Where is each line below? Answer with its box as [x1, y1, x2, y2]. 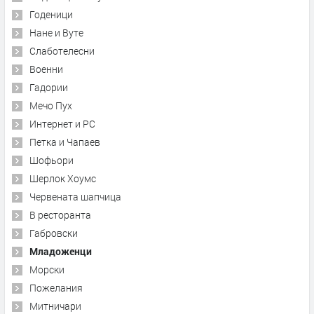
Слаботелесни [29, 44, 95, 58]
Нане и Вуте [29, 26, 83, 40]
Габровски [29, 226, 78, 240]
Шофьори [29, 153, 74, 168]
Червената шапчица [29, 190, 121, 204]
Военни [29, 62, 63, 76]
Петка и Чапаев [29, 135, 100, 149]
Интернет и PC [29, 117, 95, 131]
